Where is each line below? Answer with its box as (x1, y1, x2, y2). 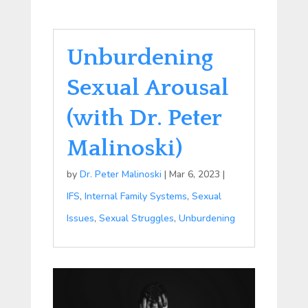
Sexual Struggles (98, 212, 174, 225)
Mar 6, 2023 (168, 168, 220, 181)
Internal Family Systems (84, 190, 187, 203)
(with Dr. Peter (66, 105, 221, 131)
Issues (66, 212, 94, 225)
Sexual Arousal (66, 75, 229, 101)
